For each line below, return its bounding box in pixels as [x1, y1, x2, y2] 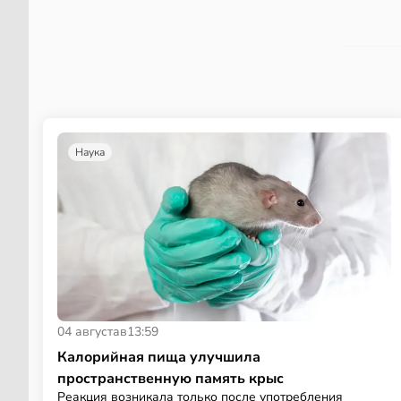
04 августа [57, 322, 120, 340]
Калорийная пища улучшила [57, 346, 260, 367]
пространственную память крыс [57, 368, 284, 388]
